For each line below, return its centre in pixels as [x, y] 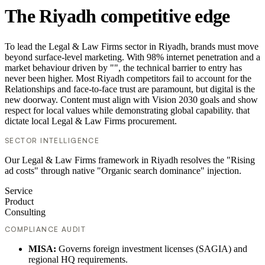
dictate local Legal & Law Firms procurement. [91, 121]
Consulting [25, 212]
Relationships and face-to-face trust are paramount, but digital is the [130, 89]
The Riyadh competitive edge [117, 16]
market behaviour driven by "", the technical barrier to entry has [123, 68]
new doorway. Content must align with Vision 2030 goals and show [131, 100]
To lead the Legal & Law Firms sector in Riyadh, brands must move [132, 47]
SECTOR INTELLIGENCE [52, 141]
